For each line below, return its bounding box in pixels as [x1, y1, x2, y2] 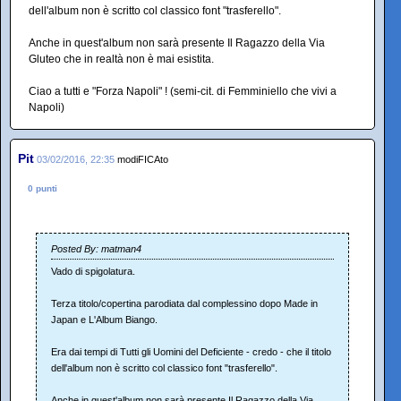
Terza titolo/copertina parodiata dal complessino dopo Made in [51, 298, 318, 310]
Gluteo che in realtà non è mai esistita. [29, 53, 214, 66]
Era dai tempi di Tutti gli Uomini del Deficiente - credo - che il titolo [51, 346, 331, 358]
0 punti [28, 183, 57, 194]
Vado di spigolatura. [51, 266, 135, 277]
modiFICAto [117, 154, 168, 166]
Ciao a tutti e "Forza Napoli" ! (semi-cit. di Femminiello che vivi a [29, 85, 337, 98]
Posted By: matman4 [51, 243, 141, 255]
